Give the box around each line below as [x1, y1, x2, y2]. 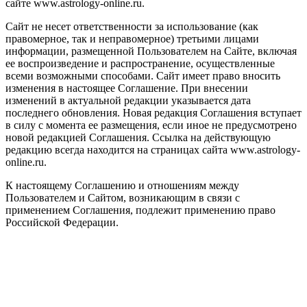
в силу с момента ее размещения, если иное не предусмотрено [5, 119, 297, 131]
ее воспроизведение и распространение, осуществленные [5, 57, 275, 69]
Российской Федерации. [5, 216, 119, 228]
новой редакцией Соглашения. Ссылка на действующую [5, 131, 271, 143]
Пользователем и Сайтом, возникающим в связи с [5, 191, 240, 204]
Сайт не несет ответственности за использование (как [5, 20, 258, 32]
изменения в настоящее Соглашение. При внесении [5, 82, 248, 94]
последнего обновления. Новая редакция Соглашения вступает [5, 106, 302, 119]
